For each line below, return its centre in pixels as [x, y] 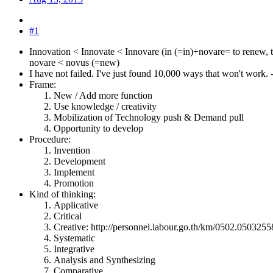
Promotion [74, 183]
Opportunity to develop [98, 128]
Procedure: [50, 139]
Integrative [74, 249]
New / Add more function [103, 95]
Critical [68, 216]
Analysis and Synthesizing [105, 260]
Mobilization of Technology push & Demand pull [149, 117]
